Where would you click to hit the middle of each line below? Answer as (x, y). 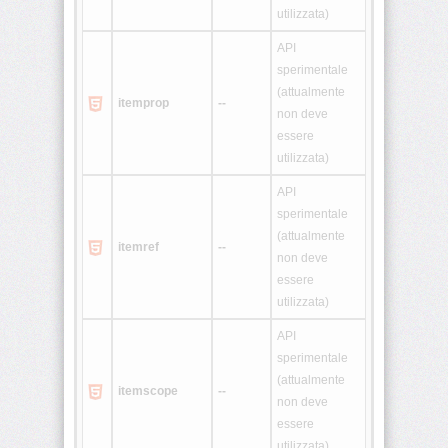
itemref (138, 247)
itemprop (143, 103)
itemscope (148, 391)
